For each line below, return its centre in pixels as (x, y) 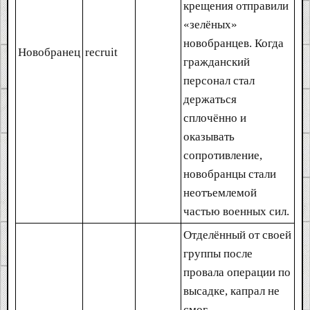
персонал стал (219, 80)
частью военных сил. (236, 211)
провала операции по (237, 272)
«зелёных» (210, 24)
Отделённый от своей (237, 235)
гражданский (217, 62)
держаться (210, 99)
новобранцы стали (230, 174)
